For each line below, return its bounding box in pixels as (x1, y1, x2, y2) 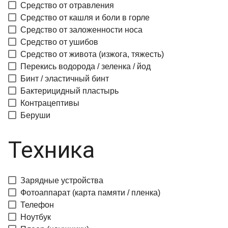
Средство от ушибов (20, 38, 98, 46)
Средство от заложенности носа (20, 25, 142, 34)
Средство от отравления (20, 1, 114, 10)
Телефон (20, 201, 54, 209)
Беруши (20, 111, 50, 120)
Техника (8, 136, 95, 163)
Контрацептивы (20, 99, 79, 107)
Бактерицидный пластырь (20, 87, 119, 95)
